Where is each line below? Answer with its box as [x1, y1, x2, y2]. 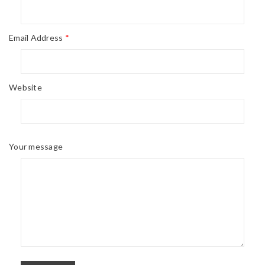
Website [9, 82, 42, 92]
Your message [9, 141, 63, 151]
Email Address [9, 32, 65, 43]
